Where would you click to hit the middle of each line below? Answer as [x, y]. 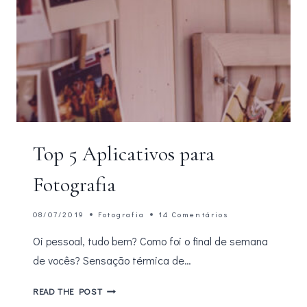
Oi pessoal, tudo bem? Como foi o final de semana [150, 241]
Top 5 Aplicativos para [124, 154]
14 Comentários [193, 214]
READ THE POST [68, 291]
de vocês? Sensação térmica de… [112, 260]
